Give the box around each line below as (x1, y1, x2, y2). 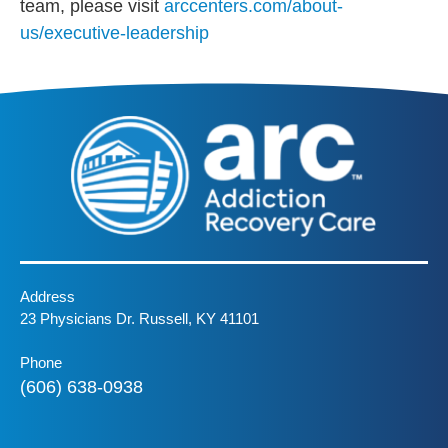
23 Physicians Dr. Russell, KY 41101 (20, 309, 259, 327)
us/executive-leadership (20, 23, 209, 44)
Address (20, 287, 75, 305)
